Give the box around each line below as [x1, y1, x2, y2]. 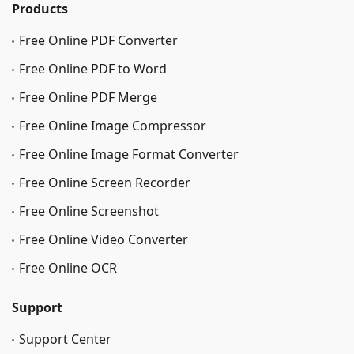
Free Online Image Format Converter [19, 145, 239, 163]
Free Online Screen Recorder [19, 173, 190, 191]
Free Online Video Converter [19, 230, 188, 248]
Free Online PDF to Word [19, 59, 167, 77]
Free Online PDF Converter [19, 31, 178, 49]
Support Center [19, 330, 111, 348]
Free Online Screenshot [19, 201, 159, 220]
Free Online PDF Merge [19, 88, 157, 106]
